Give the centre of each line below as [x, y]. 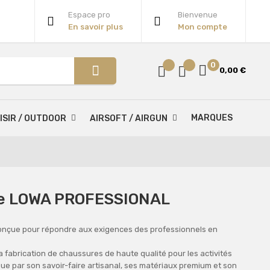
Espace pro [89, 15]
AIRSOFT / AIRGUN [129, 118]
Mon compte [202, 27]
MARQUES [212, 118]
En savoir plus [95, 27]
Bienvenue [197, 15]
